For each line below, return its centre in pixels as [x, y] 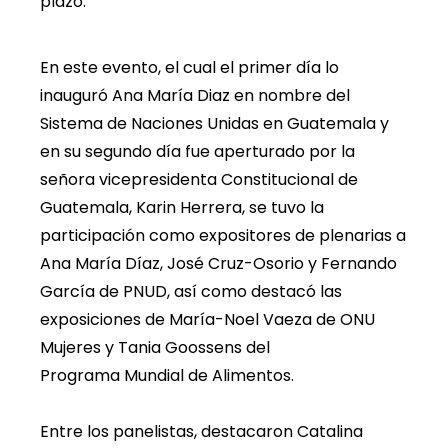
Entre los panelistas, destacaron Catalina [201, 431]
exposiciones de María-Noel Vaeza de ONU [207, 319]
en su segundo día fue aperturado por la [197, 151]
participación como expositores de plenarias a [223, 235]
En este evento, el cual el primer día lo [189, 67]
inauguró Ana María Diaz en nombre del [195, 95]
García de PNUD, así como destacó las [191, 291]
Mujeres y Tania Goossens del [155, 347]
